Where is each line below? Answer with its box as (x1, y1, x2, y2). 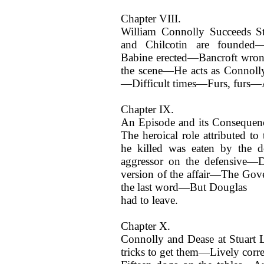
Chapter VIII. (121, 12, 181, 25)
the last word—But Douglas (121, 181, 247, 193)
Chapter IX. (121, 103, 174, 115)
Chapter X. (121, 220, 170, 232)
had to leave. (121, 194, 178, 206)
